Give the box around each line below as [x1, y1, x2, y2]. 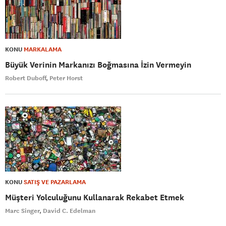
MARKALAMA [24, 45, 62, 53]
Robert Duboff [5, 74, 46, 82]
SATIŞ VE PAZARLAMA [24, 178, 86, 186]
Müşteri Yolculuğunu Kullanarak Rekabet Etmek [5, 192, 184, 203]
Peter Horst [49, 74, 83, 82]
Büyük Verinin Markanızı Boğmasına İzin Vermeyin [5, 59, 191, 70]
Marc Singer [5, 206, 40, 215]
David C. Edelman [43, 206, 95, 215]
